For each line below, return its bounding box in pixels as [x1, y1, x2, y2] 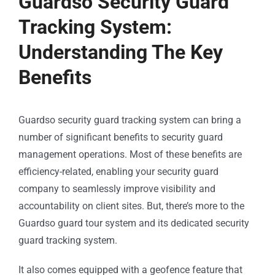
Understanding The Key [18, 41, 223, 64]
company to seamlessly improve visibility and [18, 183, 215, 195]
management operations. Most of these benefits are [18, 149, 242, 161]
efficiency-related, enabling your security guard [18, 166, 219, 178]
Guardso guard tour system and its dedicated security [18, 217, 249, 230]
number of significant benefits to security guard [18, 131, 223, 144]
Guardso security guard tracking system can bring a [18, 114, 241, 126]
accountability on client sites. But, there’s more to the [18, 200, 244, 212]
